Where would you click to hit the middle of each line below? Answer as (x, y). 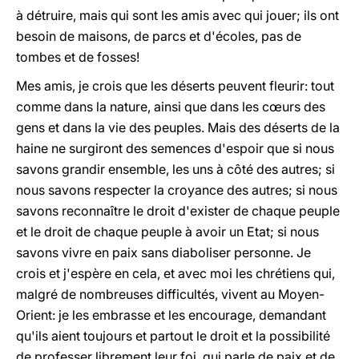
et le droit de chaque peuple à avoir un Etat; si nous (167, 232)
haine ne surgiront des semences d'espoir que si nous (175, 148)
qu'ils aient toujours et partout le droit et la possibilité (173, 336)
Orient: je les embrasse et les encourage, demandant (171, 315)
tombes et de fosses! (78, 57)
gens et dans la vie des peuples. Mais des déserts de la (178, 127)
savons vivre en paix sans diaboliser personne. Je (163, 252)
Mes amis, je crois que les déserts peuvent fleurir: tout (175, 86)
